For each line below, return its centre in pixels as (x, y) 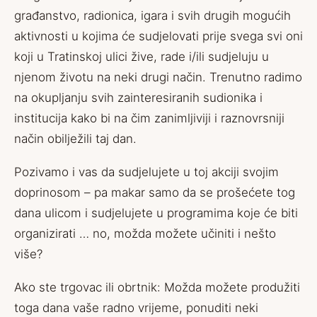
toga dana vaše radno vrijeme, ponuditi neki (136, 308)
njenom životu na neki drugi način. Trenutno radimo (158, 77)
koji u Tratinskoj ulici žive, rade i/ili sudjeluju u (142, 57)
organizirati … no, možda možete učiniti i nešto (145, 234)
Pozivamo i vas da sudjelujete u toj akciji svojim (146, 172)
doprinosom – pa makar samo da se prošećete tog (155, 192)
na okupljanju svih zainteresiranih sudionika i (138, 98)
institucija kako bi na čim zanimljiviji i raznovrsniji (149, 118)
